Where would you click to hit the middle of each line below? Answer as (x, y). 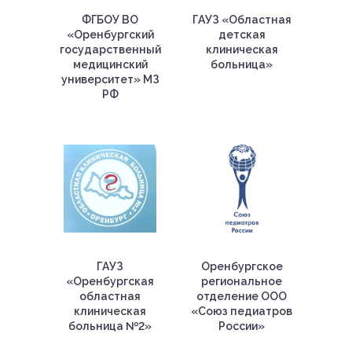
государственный (110, 49)
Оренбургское (242, 266)
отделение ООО (242, 296)
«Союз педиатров (242, 311)
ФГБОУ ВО (110, 20)
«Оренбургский (110, 35)
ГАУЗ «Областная (242, 20)
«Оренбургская (110, 281)
